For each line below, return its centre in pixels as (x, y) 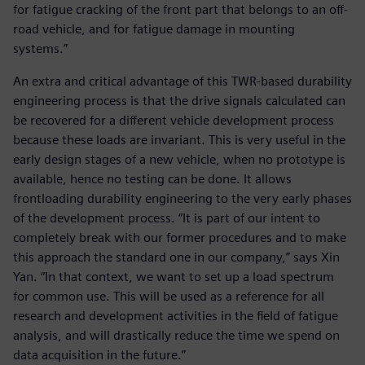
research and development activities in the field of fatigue (176, 316)
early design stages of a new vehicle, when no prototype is (179, 160)
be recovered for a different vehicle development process (174, 121)
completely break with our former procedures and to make (180, 238)
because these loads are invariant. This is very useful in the (179, 140)
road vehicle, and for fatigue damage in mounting (154, 29)
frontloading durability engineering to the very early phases (182, 199)
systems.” (40, 49)
